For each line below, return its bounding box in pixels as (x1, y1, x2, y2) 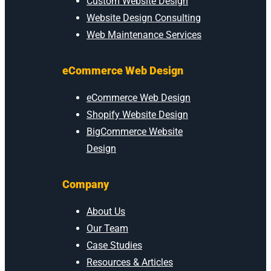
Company (62, 178, 109, 191)
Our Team (87, 223, 128, 235)
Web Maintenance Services (87, 29, 201, 41)
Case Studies (87, 240, 142, 252)
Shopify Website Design (87, 109, 188, 121)
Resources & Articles (87, 256, 173, 269)
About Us (87, 206, 125, 218)
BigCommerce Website (87, 126, 183, 138)
